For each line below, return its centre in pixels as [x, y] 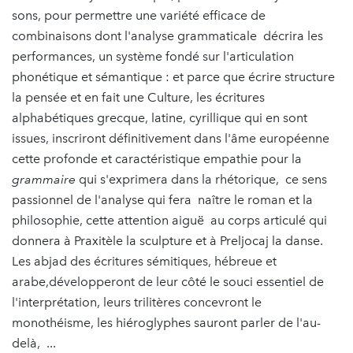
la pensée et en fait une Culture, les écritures [138, 97]
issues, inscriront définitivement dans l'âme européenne [171, 138]
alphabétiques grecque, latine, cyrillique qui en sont [160, 117]
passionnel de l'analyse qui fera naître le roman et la [162, 199]
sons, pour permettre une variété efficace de [139, 15]
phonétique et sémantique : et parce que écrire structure [173, 76]
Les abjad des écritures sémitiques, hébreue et [144, 261]
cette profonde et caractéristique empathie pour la [157, 158]
